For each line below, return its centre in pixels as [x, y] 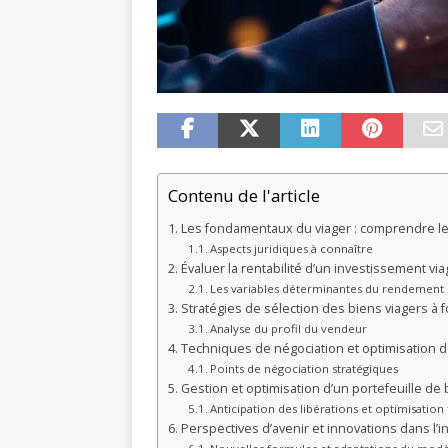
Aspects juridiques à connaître [292, 249]
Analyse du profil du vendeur [289, 329]
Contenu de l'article [244, 196]
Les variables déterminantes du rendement [327, 289]
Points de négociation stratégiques [304, 369]
